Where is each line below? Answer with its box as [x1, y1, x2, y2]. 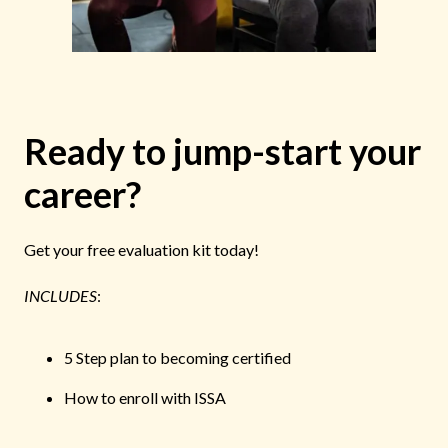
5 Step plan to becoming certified [64, 348, 291, 368]
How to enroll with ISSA [64, 388, 226, 408]
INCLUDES [24, 286, 97, 306]
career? [24, 172, 141, 217]
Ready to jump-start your [24, 129, 421, 174]
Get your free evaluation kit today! [24, 240, 259, 260]
